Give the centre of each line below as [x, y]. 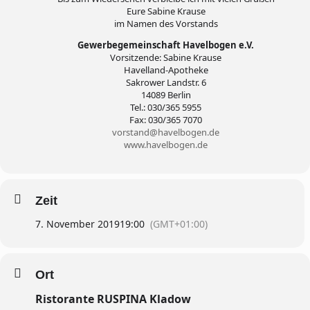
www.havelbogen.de [166, 145]
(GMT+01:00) [179, 224]
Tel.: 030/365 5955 [166, 107]
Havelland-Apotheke [166, 70]
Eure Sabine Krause [166, 11]
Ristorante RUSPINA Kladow [113, 299]
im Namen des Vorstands [166, 24]
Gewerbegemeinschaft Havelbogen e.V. [166, 45]
